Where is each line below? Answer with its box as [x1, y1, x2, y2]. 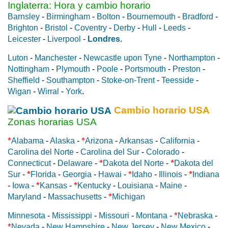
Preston [173, 64, 201, 73]
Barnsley [8, 12, 40, 21]
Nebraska [178, 211, 213, 220]
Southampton [46, 75, 95, 84]
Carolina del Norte [8, 147, 74, 156]
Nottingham [8, 64, 49, 73]
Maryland [8, 192, 41, 201]
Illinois [159, 169, 182, 179]
